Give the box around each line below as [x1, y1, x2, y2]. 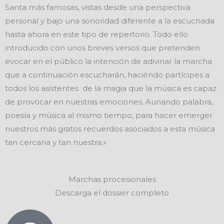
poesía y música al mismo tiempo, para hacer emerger [5, 110, 212, 120]
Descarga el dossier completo [55, 187, 169, 197]
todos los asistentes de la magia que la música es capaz [5, 83, 216, 93]
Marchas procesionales [68, 174, 156, 184]
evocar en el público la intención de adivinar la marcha [5, 56, 212, 66]
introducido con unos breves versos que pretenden [5, 42, 200, 52]
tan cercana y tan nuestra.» [5, 137, 106, 147]
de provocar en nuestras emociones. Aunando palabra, [5, 96, 213, 106]
